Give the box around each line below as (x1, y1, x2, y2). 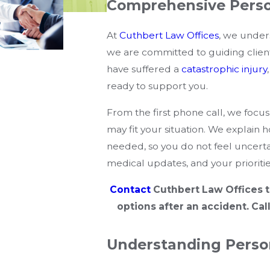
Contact (110, 183, 151, 195)
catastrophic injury (181, 63, 268, 75)
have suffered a (107, 63, 182, 75)
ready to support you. (107, 80, 209, 92)
